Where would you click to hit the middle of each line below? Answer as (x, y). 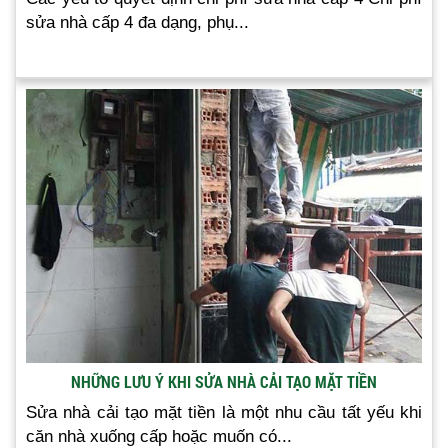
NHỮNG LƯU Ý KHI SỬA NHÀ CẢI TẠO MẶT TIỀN (224, 381)
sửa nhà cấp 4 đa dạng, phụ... (137, 22)
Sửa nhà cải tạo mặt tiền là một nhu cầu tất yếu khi (224, 412)
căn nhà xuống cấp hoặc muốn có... (159, 436)
